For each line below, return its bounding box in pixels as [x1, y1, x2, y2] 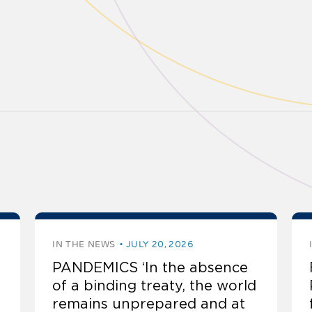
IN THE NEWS [52, 238, 116, 251]
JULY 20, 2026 [125, 238, 194, 251]
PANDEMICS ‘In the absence [52, 260, 249, 276]
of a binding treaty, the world [52, 278, 257, 294]
